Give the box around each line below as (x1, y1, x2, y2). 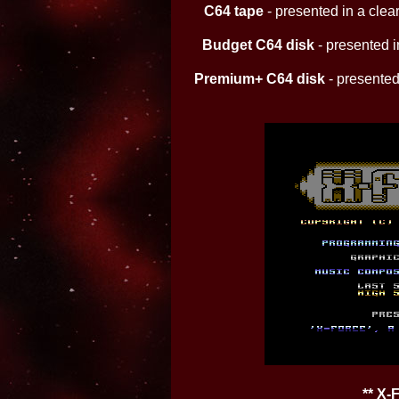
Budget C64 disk (202, 37, 314, 53)
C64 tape (204, 4, 264, 19)
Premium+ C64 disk (193, 71, 325, 86)
